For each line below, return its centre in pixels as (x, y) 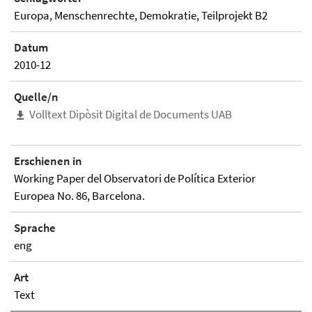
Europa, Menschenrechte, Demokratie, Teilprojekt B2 (141, 15)
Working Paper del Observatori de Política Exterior (135, 179)
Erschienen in (48, 161)
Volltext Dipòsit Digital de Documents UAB (131, 114)
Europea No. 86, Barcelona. (79, 196)
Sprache (35, 228)
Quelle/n (36, 97)
